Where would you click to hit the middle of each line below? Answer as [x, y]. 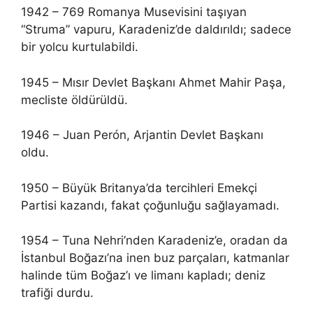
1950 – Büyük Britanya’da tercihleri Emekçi [139, 188]
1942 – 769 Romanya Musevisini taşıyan [134, 12]
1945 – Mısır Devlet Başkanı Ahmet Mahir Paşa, [153, 82]
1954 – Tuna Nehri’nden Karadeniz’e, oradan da [154, 240]
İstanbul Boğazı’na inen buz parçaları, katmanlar [155, 258]
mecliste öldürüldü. [74, 100]
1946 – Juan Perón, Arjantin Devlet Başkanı [142, 135]
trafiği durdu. [57, 293]
